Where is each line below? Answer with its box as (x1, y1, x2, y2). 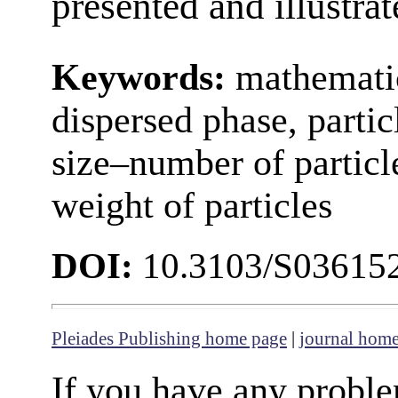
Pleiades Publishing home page (52, 328, 287, 350)
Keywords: (52, 56, 235, 98)
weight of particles (52, 184, 332, 226)
